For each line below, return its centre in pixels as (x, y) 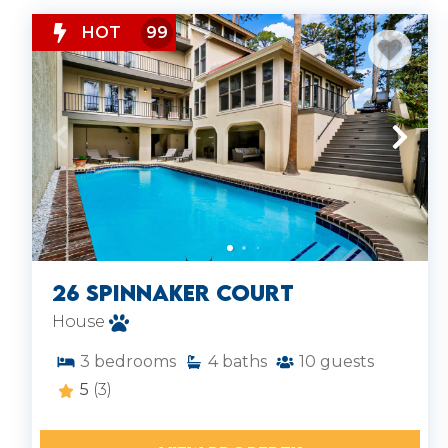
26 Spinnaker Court (173, 293)
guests (347, 362)
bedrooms (135, 362)
